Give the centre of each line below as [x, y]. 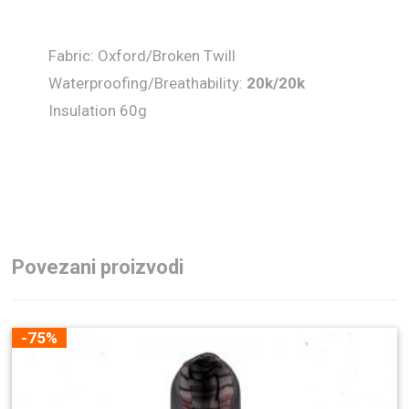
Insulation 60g [98, 110]
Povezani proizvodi [98, 267]
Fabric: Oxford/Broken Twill [142, 55]
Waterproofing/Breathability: [148, 83]
